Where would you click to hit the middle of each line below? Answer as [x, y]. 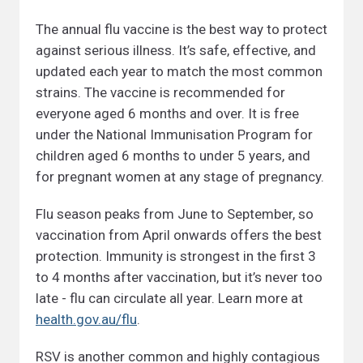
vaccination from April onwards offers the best [179, 235]
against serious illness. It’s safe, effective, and [176, 50]
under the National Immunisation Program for [174, 135]
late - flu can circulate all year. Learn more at [169, 298]
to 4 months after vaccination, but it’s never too [179, 277]
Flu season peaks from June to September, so [175, 214]
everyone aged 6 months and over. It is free [167, 113]
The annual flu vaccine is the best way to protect [181, 29]
